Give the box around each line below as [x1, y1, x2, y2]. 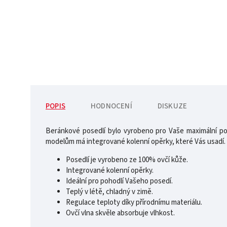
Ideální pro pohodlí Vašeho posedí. [66, 175, 173, 186]
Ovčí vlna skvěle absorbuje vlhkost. [66, 207, 175, 218]
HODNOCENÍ [91, 100, 132, 111]
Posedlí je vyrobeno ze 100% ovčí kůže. [66, 154, 190, 165]
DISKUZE [157, 100, 187, 111]
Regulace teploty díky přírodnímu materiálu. [66, 197, 204, 208]
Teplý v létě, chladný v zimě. [66, 186, 153, 197]
